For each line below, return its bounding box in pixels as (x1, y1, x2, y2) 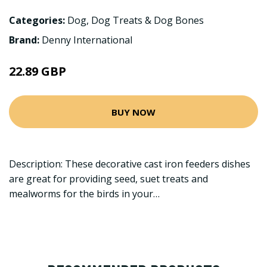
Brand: (9, 33, 42, 46)
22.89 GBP (9, 63, 66, 79)
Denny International (42, 33, 132, 46)
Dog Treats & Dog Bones (91, 14, 204, 27)
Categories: (9, 14, 65, 27)
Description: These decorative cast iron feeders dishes (9, 157, 250, 170)
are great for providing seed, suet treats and (9, 172, 208, 185)
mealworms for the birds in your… (9, 187, 160, 200)
